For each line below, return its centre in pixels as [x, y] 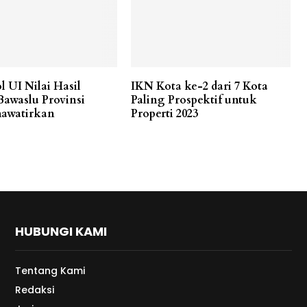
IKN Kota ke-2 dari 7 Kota [199, 87]
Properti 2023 [164, 114]
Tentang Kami [50, 271]
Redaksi [34, 290]
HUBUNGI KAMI [61, 232]
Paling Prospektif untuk [194, 100]
